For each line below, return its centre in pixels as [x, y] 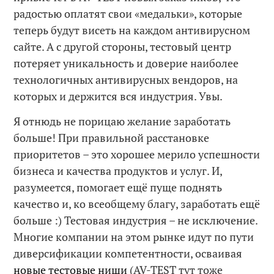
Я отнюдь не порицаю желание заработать [122, 121]
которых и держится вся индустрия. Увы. [118, 96]
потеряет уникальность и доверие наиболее [126, 63]
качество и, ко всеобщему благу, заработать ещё [137, 203]
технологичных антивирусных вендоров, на [126, 80]
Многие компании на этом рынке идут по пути [134, 236]
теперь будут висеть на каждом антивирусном [132, 30]
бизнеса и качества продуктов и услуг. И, [118, 170]
